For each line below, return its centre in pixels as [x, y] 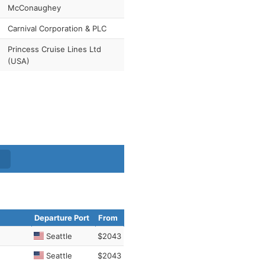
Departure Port [62, 218]
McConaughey [34, 8]
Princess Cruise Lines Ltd [54, 49]
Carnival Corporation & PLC [57, 28]
